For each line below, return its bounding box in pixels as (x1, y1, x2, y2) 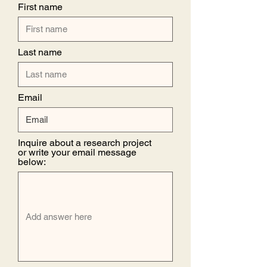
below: (18, 156, 46, 167)
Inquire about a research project (18, 136, 151, 148)
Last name (18, 46, 62, 58)
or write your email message (18, 146, 136, 158)
